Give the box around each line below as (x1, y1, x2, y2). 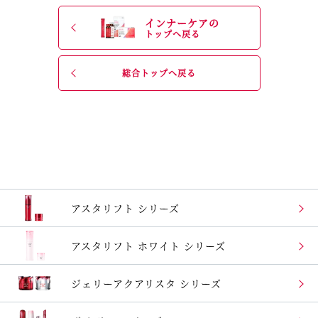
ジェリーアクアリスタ (71, 276, 180, 291)
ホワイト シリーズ (138, 238, 226, 253)
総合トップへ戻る (122, 67, 196, 79)
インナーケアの (145, 15, 219, 30)
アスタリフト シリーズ (71, 201, 180, 216)
